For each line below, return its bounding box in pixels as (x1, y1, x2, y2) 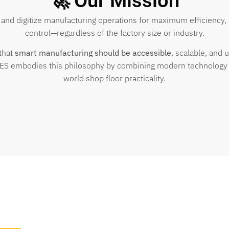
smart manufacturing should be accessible (14, 48, 171, 58)
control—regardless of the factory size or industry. (25, 28, 204, 38)
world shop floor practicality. (63, 73, 166, 84)
